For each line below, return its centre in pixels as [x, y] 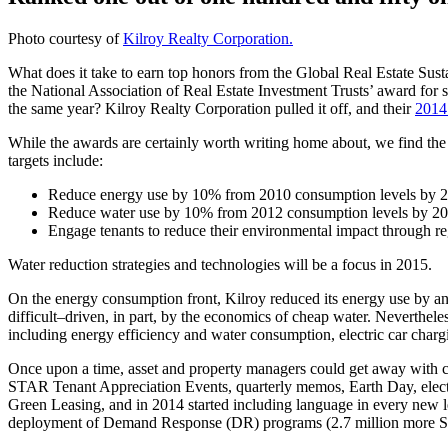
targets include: [55, 160]
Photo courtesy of [65, 38]
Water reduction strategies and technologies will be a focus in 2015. [220, 264]
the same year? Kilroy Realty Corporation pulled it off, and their [211, 108]
